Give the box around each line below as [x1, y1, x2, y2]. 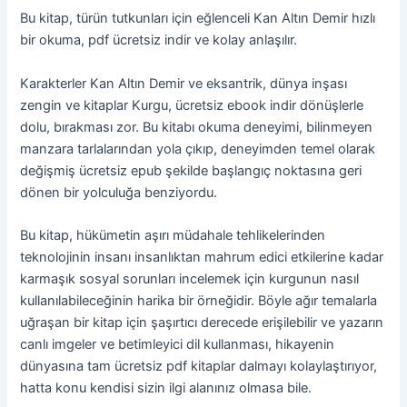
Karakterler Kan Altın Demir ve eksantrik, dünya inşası [20, 74, 348, 92]
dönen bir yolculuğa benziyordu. [20, 184, 218, 201]
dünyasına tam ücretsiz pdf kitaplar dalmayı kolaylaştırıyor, [20, 357, 378, 374]
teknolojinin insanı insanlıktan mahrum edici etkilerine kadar [20, 248, 384, 265]
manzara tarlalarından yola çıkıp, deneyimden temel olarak [20, 140, 376, 157]
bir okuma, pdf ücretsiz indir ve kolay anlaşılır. [20, 32, 298, 49]
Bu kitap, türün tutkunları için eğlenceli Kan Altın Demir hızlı [20, 10, 376, 27]
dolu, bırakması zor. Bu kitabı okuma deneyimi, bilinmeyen [20, 118, 373, 135]
